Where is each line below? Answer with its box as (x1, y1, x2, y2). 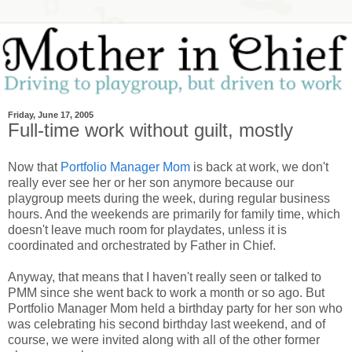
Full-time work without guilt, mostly (8, 119, 293, 141)
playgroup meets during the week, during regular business (8, 192, 330, 206)
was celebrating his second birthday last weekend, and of (8, 317, 325, 332)
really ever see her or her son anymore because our (8, 176, 294, 190)
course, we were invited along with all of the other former (8, 333, 320, 347)
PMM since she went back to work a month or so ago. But (8, 286, 324, 300)
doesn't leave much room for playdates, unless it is (8, 223, 287, 237)
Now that (8, 160, 60, 174)
